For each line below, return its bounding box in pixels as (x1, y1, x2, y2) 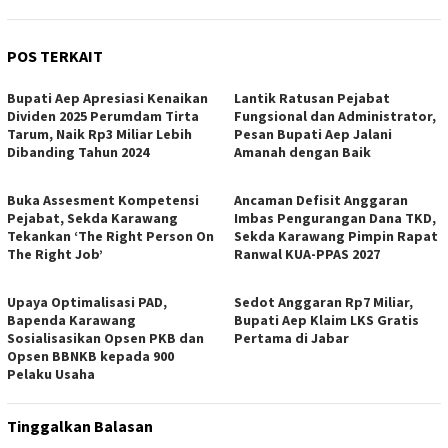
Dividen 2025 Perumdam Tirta (7, 106, 199, 125)
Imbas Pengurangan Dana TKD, (234, 208, 436, 227)
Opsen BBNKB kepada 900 (7, 346, 174, 365)
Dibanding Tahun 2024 (7, 142, 149, 161)
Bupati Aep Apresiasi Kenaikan (7, 88, 208, 107)
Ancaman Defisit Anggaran (234, 190, 408, 209)
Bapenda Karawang (7, 310, 136, 329)
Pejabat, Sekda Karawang (7, 208, 178, 227)
